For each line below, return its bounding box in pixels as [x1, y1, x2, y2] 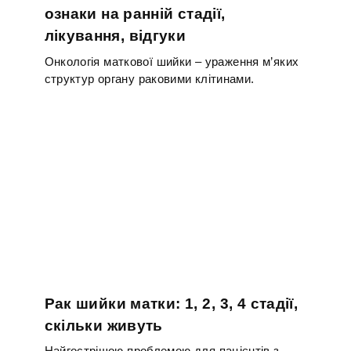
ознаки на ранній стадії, [44, 5, 226, 23]
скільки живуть [44, 317, 163, 334]
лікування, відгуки [44, 27, 186, 45]
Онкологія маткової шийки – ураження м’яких [44, 54, 299, 68]
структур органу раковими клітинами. [44, 71, 255, 85]
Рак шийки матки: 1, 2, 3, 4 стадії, [44, 295, 299, 312]
